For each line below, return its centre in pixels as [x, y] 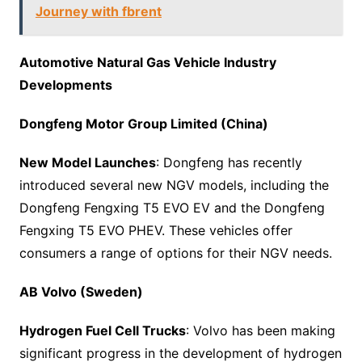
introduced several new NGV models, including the [174, 185]
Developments [65, 85]
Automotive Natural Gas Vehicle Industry [147, 62]
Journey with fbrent [98, 11]
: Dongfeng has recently [229, 162]
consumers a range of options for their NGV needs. [175, 253]
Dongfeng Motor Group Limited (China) [143, 124]
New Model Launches [87, 162]
